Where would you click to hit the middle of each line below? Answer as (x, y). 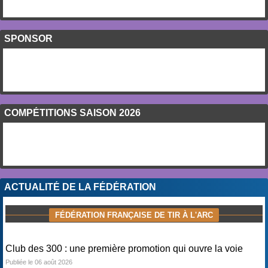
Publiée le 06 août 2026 (39, 262)
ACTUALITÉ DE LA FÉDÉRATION (80, 187)
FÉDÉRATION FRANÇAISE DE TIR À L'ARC (134, 215)
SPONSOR (28, 39)
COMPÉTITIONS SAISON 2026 (72, 113)
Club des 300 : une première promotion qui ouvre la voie (124, 249)
